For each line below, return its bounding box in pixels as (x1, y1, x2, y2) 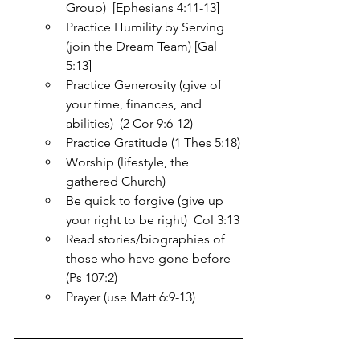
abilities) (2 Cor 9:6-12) (66, 116, 193, 131)
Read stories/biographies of (66, 231, 228, 247)
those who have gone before (66, 251, 234, 266)
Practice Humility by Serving (66, 19, 227, 35)
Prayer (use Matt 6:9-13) (66, 289, 195, 305)
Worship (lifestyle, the (66, 154, 192, 170)
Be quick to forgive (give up (66, 193, 227, 208)
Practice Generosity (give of (66, 77, 225, 92)
